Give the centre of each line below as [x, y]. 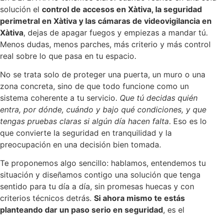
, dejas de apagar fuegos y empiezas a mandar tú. [116, 32]
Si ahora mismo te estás [139, 198]
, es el [174, 210]
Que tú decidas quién [159, 98]
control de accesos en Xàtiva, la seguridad [122, 9]
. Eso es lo [188, 121]
